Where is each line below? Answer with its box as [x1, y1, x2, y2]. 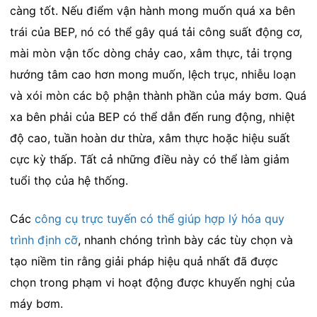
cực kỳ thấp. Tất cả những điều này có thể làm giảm [9, 152, 289, 167]
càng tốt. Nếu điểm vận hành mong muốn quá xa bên [9, 4, 295, 18]
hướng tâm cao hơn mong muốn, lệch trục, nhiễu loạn [9, 67, 296, 82]
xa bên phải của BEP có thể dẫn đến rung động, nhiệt [9, 110, 295, 125]
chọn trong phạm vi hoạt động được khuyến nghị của [9, 275, 295, 290]
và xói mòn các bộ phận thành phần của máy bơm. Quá [9, 88, 306, 103]
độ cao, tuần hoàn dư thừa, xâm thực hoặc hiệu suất [9, 131, 290, 146]
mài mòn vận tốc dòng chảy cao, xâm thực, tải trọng [9, 46, 292, 61]
